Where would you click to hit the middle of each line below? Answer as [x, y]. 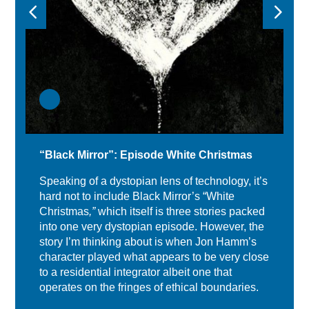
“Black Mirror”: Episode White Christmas [146, 155]
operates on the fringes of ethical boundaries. [149, 288]
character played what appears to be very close [154, 257]
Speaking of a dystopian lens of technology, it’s [154, 181]
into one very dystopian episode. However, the [152, 227]
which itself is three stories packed [182, 212]
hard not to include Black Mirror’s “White [137, 197]
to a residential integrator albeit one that [136, 272]
